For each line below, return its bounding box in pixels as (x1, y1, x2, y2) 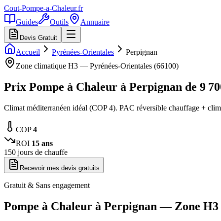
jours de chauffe (16, 147, 68, 156)
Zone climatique (16, 62, 68, 70)
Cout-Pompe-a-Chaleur (4, 4, 76, 12)
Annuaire (80, 18, 110, 26)
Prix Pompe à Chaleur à (4, 80, 129, 93)
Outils (50, 18, 69, 26)
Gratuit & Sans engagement (4, 181, 90, 189)
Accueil (16, 48, 40, 56)
